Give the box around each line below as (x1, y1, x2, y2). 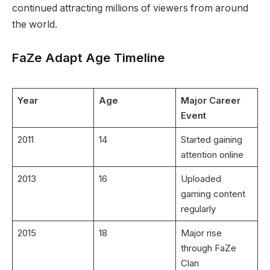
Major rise (180, 227, 222, 239)
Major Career (180, 95, 240, 107)
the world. (12, 18, 57, 30)
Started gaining (180, 134, 242, 146)
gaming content (180, 188, 245, 200)
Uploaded (180, 173, 221, 185)
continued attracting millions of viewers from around (12, 2, 248, 14)
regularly (180, 203, 216, 215)
